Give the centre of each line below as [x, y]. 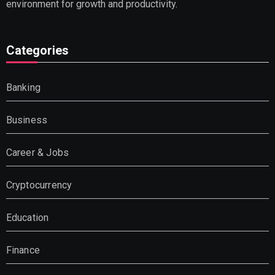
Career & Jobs [37, 153]
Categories [37, 51]
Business [27, 120]
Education [27, 218]
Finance [23, 250]
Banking [23, 88]
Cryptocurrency [39, 185]
